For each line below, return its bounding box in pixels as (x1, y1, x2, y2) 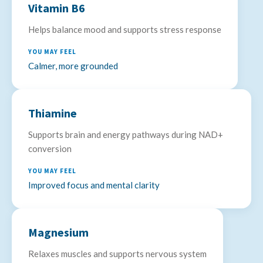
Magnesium (28, 237, 89, 252)
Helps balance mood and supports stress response (28, 36, 221, 48)
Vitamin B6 (28, 13, 85, 28)
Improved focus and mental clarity (28, 192, 160, 203)
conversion (28, 156, 72, 167)
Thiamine (28, 118, 77, 133)
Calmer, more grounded (28, 73, 118, 84)
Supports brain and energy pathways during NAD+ (28, 141, 223, 153)
